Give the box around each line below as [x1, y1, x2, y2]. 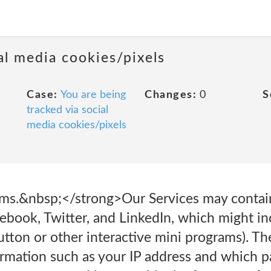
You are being [60, 90, 126, 100]
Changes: [145, 90, 197, 100]
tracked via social [27, 105, 108, 116]
